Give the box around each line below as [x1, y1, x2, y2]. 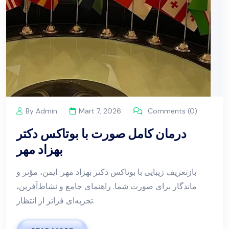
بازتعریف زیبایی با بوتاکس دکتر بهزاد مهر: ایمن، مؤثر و [16, 166, 196, 177]
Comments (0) [146, 106, 197, 116]
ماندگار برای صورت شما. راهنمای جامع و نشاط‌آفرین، [16, 180, 197, 192]
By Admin [26, 106, 57, 116]
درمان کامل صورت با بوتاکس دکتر [16, 125, 187, 141]
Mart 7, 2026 [79, 106, 121, 116]
